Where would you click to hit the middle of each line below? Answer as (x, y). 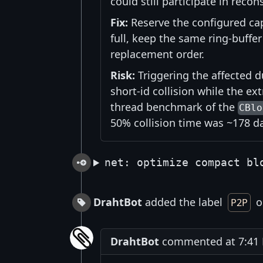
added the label (184, 202)
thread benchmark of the (174, 107)
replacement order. (157, 54)
